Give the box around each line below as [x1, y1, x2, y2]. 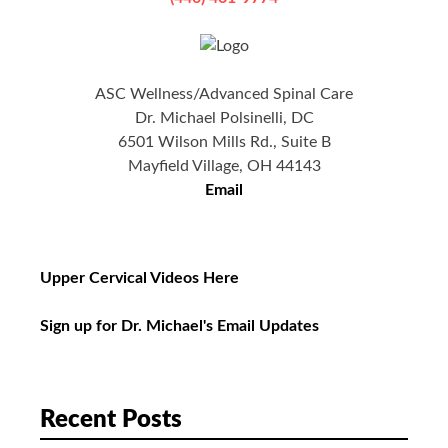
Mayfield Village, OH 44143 [127, 158, 321, 175]
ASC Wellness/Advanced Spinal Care [95, 86, 353, 103]
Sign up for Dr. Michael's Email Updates [40, 318, 319, 335]
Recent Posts [40, 408, 182, 433]
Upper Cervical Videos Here [40, 270, 239, 287]
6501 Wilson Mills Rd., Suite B [117, 134, 331, 151]
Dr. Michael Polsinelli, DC [134, 110, 314, 127]
